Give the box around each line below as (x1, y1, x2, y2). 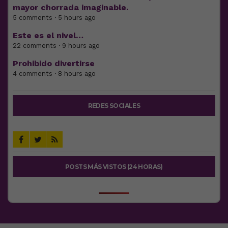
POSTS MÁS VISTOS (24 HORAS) (65, 162, 163, 170)
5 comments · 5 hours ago (13, 13, 96, 21)
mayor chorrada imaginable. (13, 2, 128, 12)
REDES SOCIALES (88, 101, 140, 109)
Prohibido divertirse (13, 58, 95, 68)
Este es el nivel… (13, 30, 83, 40)
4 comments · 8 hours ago (13, 69, 96, 77)
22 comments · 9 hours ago (13, 41, 100, 49)
